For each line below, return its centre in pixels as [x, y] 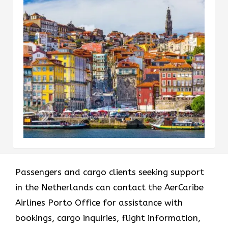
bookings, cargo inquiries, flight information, [108, 218]
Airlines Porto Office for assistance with [99, 202]
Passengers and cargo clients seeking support [110, 172]
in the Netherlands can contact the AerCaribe [109, 187]
